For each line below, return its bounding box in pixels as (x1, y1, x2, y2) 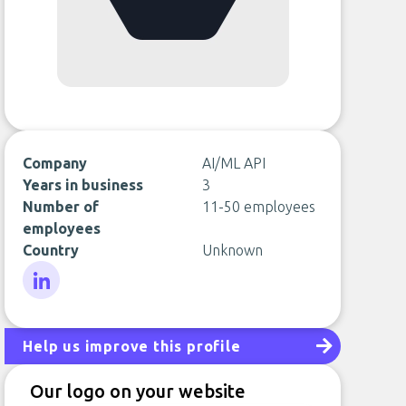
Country (23, 242, 80, 258)
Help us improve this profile (23, 338, 241, 354)
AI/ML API (201, 155, 266, 171)
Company (23, 155, 88, 171)
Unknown (201, 242, 263, 258)
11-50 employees (201, 198, 315, 215)
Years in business (23, 177, 144, 193)
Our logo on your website (30, 381, 246, 401)
